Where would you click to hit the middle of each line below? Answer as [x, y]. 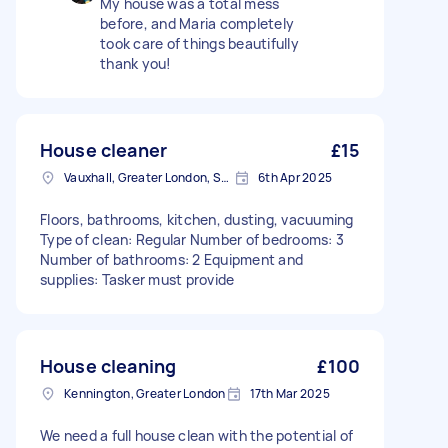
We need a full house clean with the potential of [196, 435]
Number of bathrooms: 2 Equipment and [171, 259]
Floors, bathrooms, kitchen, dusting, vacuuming [197, 219]
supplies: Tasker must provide [137, 279]
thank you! [136, 63]
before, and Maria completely [197, 23]
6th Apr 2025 [295, 177]
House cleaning [108, 366]
